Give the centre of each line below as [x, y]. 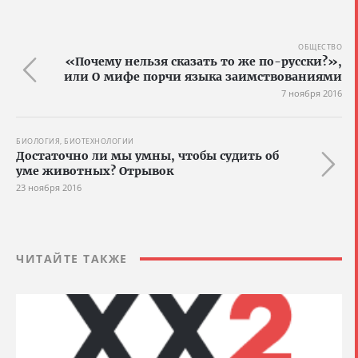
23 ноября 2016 [49, 188]
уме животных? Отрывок [95, 171]
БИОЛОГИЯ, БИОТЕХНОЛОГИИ [75, 141]
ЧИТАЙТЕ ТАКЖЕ [72, 259]
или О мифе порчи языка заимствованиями [203, 77]
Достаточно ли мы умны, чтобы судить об [147, 156]
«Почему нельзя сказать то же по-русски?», [203, 62]
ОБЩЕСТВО [320, 47]
